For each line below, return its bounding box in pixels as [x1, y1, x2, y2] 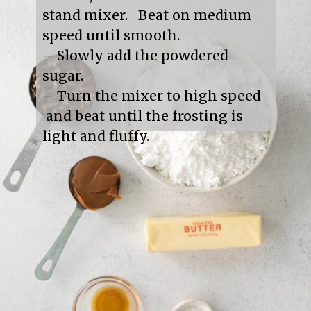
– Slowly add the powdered [42, 47, 228, 65]
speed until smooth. [42, 27, 180, 44]
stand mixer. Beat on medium [42, 7, 251, 24]
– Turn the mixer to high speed [42, 87, 261, 105]
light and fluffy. [42, 128, 149, 145]
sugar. [42, 67, 83, 85]
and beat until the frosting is [42, 108, 243, 125]
